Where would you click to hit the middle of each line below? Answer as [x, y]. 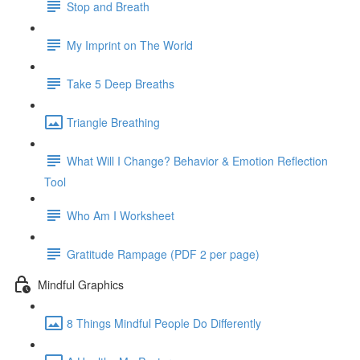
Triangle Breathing [113, 122]
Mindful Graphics [81, 284]
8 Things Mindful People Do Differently [164, 323]
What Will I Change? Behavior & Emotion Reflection [197, 160]
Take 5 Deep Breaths [121, 83]
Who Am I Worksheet [121, 215]
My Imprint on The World [130, 45]
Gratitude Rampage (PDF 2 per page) [163, 254]
